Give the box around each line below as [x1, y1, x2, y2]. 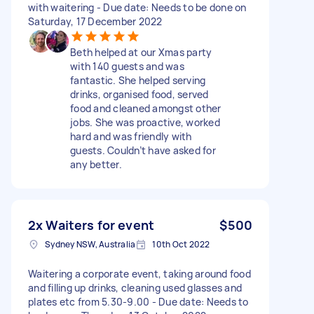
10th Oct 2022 [152, 238, 210, 250]
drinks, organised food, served [70, 87, 209, 101]
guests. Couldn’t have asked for [70, 143, 216, 157]
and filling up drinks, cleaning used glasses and [28, 280, 242, 294]
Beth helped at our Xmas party [70, 45, 212, 59]
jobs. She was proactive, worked [70, 115, 220, 129]
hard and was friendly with [70, 129, 192, 143]
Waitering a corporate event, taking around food [28, 266, 251, 280]
